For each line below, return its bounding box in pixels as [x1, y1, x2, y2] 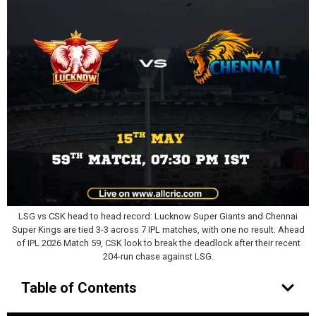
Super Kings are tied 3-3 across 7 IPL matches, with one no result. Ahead [11, 224, 305, 235]
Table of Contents [21, 279, 137, 296]
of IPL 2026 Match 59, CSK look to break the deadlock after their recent [16, 238, 300, 248]
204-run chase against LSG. [102, 251, 214, 262]
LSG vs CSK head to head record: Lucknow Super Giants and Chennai [18, 211, 298, 221]
